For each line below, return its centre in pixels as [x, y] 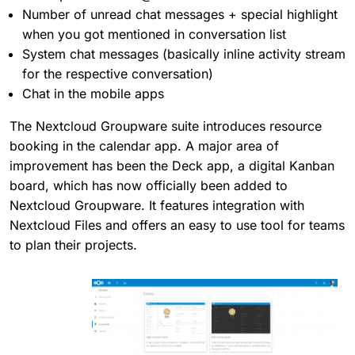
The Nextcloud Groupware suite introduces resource [166, 126]
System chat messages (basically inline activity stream [184, 53]
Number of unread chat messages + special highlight [180, 14]
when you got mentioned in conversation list [154, 34]
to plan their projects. [73, 244]
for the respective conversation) [118, 73]
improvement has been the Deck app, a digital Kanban [172, 165]
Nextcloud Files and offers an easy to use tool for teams [177, 225]
